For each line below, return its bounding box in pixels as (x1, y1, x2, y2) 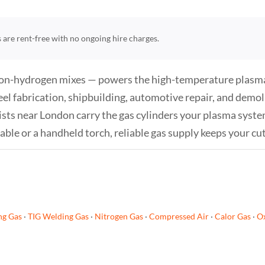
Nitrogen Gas (94, 211, 143, 221)
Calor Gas (214, 211, 251, 221)
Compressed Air (148, 211, 209, 221)
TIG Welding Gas (27, 211, 89, 221)
